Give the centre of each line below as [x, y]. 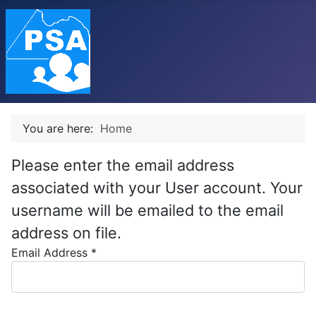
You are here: [61, 128]
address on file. [66, 233]
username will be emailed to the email [147, 210]
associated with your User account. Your [157, 188]
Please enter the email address [123, 165]
